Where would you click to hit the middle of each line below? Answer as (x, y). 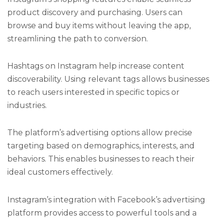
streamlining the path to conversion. (78, 38)
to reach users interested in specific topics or (93, 92)
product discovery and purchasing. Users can (95, 12)
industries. (27, 106)
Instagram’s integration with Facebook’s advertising (106, 200)
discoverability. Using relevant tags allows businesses (108, 79)
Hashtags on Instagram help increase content (96, 66)
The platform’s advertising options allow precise (100, 133)
